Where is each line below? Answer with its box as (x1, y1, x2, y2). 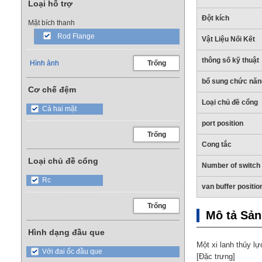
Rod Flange (57, 32, 95, 40)
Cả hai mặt (42, 105, 77, 113)
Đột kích (202, 14, 229, 22)
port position (202, 119, 243, 127)
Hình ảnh (30, 59, 59, 67)
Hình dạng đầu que (28, 227, 105, 237)
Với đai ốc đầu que (42, 247, 102, 256)
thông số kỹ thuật (202, 56, 259, 64)
